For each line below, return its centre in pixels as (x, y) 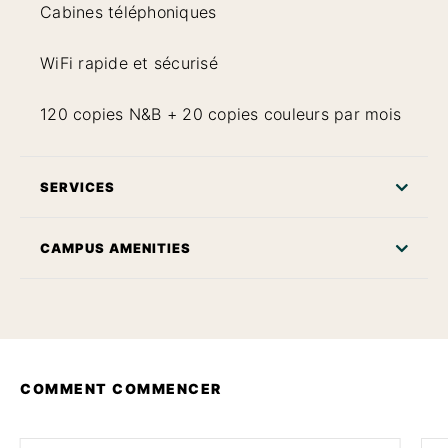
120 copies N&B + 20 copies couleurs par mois (220, 113)
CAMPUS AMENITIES (115, 247)
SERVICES (77, 186)
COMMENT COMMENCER (121, 388)
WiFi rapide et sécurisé (129, 62)
